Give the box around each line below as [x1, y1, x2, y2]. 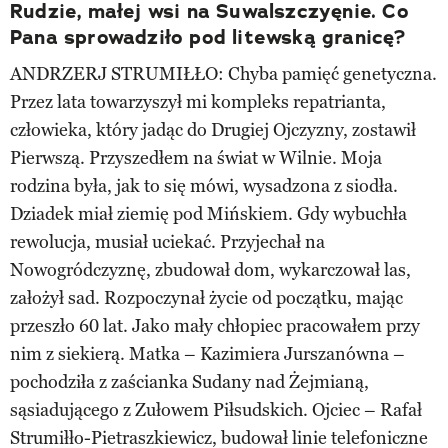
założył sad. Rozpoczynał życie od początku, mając [10, 286, 403, 309]
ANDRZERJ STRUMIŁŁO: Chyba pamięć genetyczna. [10, 62, 437, 85]
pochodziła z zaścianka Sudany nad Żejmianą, [10, 370, 369, 393]
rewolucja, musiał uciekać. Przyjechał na [10, 230, 325, 253]
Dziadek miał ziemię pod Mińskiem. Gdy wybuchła [10, 202, 407, 225]
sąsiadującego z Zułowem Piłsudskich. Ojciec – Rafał [10, 398, 422, 421]
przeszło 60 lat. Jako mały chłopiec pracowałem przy [10, 314, 420, 337]
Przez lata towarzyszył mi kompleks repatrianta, [10, 90, 386, 113]
